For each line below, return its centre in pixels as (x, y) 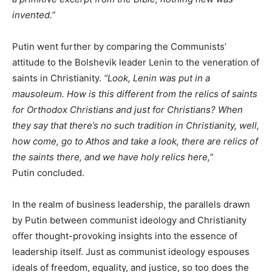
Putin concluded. (48, 172)
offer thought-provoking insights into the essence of (125, 236)
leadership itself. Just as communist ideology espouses (131, 251)
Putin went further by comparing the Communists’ (119, 46)
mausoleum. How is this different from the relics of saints (135, 93)
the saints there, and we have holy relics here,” (113, 157)
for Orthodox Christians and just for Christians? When (127, 109)
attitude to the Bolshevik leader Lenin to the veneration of (136, 62)
